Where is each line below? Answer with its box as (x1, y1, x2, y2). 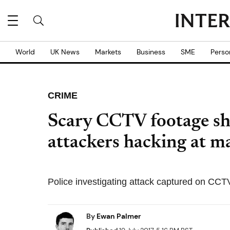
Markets (95, 47, 121, 56)
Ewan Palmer (97, 212, 141, 221)
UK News (50, 47, 80, 56)
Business (137, 47, 165, 56)
